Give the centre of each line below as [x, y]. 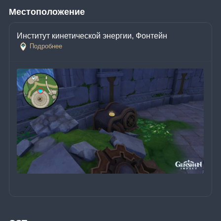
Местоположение [47, 12]
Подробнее [46, 46]
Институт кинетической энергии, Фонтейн [92, 36]
